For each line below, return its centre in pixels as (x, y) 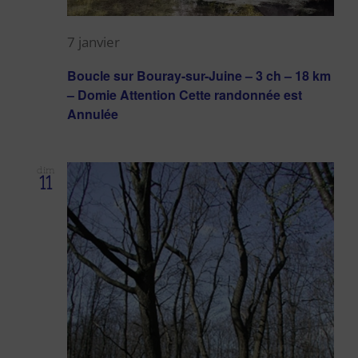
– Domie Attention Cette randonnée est (185, 95)
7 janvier (93, 42)
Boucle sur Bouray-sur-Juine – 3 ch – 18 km (199, 76)
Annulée (93, 114)
